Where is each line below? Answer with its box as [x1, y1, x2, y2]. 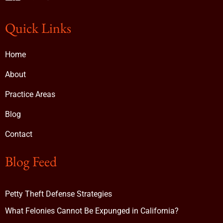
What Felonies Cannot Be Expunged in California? [5, 206, 179, 216]
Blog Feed [5, 152, 57, 171]
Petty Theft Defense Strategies [5, 189, 112, 199]
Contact [5, 129, 32, 139]
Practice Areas [5, 90, 55, 100]
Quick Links [5, 19, 71, 37]
